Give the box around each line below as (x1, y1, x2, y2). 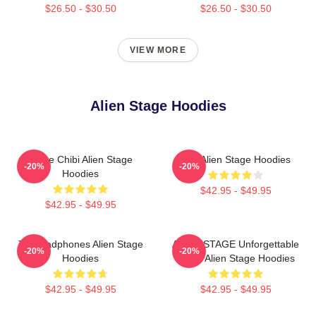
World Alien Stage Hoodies (176, 253, 295, 265)
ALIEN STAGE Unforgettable (172, 238, 299, 250)
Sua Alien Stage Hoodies (181, 154, 291, 166)
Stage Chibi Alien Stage (28, 154, 133, 166)
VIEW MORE (130, 45, 186, 56)
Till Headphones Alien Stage (18, 238, 143, 250)
